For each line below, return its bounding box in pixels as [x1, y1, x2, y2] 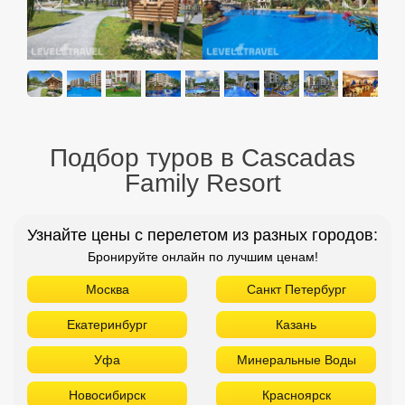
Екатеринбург [67, 316, 147, 332]
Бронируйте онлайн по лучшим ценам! [87, 249, 318, 264]
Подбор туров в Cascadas [50, 143, 355, 172]
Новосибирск [69, 387, 146, 402]
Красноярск [261, 387, 331, 402]
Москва [85, 281, 129, 297]
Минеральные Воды [236, 352, 356, 367]
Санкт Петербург [246, 281, 346, 297]
